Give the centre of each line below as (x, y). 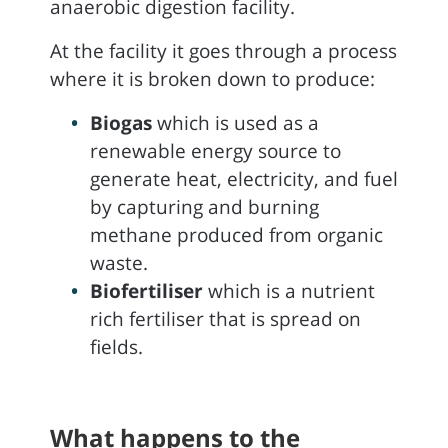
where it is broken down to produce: (212, 79)
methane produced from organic (236, 235)
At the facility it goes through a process (223, 51)
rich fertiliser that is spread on (225, 319)
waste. (119, 263)
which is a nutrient (289, 291)
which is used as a (235, 123)
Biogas (121, 123)
